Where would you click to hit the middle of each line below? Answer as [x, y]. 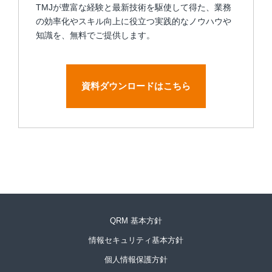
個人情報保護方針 [136, 260]
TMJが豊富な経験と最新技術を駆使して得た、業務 [134, 8]
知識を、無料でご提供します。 [95, 36]
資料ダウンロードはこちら [136, 86]
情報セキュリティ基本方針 [136, 240]
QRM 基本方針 [136, 221]
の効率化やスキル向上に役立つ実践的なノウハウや [134, 22]
